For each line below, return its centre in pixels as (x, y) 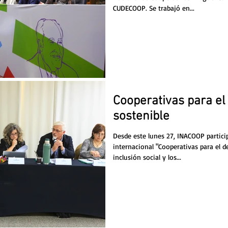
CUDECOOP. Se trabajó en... (154, 8)
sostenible (141, 117)
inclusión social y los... (147, 157)
